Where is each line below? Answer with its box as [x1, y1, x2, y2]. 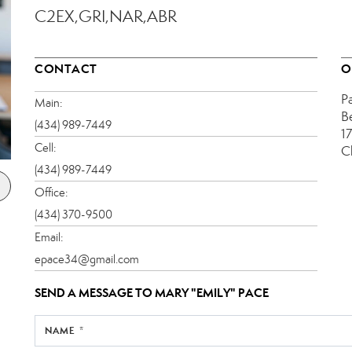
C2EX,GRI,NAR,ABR [35, 5, 177, 27]
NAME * [45, 324, 84, 336]
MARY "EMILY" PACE [155, 284, 269, 300]
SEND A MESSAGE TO [35, 284, 155, 300]
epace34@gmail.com [35, 251, 139, 266]
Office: [35, 185, 68, 200]
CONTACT [35, 60, 97, 76]
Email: [35, 229, 63, 244]
